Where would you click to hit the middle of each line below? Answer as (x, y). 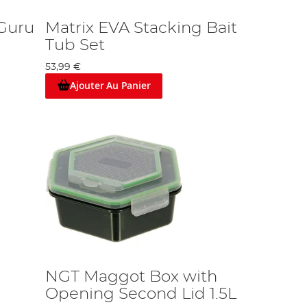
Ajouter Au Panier (110, 86)
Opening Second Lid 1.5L (141, 294)
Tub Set (75, 45)
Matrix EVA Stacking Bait (142, 28)
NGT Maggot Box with (132, 277)
